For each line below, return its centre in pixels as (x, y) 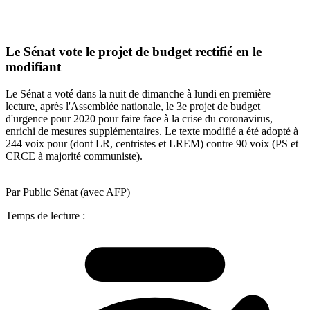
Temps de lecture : (45, 215)
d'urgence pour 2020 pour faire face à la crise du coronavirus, (139, 118)
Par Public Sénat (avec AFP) (68, 192)
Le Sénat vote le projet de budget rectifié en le (134, 52)
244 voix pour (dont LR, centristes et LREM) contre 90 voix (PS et (152, 143)
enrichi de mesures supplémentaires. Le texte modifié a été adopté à (152, 131)
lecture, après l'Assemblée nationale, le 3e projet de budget (133, 106)
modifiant (33, 67)
